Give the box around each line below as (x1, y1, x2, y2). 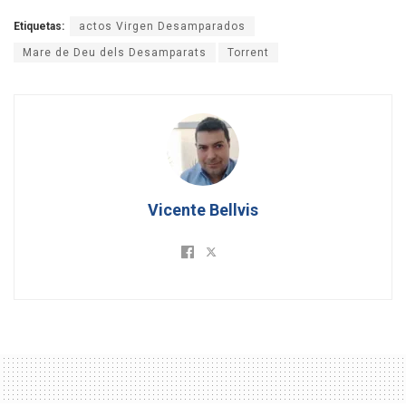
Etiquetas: (14, 20, 64, 34)
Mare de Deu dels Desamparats (23, 46, 207, 60)
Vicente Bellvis (148, 200, 258, 220)
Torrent (227, 46, 269, 60)
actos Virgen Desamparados (79, 20, 246, 34)
